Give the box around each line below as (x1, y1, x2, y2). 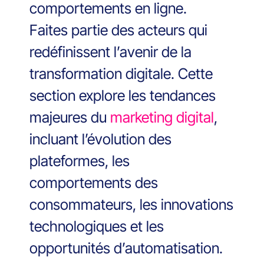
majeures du (29, 108, 110, 127)
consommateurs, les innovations (29, 196, 233, 214)
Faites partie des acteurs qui (29, 21, 207, 39)
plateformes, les (29, 152, 130, 170)
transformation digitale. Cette (29, 65, 213, 83)
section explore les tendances (29, 87, 216, 105)
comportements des (29, 174, 158, 192)
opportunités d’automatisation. (29, 239, 223, 258)
